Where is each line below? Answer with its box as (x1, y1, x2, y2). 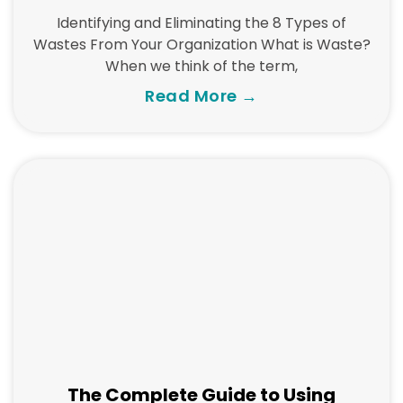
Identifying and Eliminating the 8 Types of (57, 13, 346, 33)
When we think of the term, (105, 56, 298, 76)
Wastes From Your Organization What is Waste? (32, 34, 371, 55)
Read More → (145, 85, 258, 107)
